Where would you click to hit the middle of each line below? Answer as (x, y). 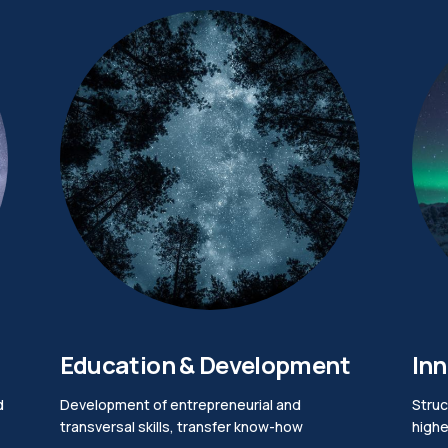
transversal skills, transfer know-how (181, 426)
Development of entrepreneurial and (180, 404)
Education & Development (204, 364)
